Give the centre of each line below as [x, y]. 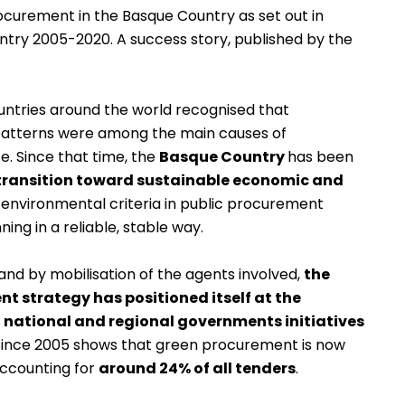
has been [320, 157]
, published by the [290, 40]
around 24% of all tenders [197, 369]
